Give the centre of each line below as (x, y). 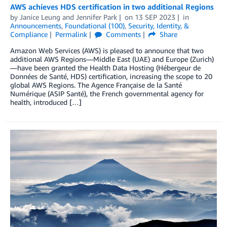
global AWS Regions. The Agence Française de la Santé (96, 85)
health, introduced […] (46, 102)
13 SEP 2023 (155, 17)
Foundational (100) (95, 26)
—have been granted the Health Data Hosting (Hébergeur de (105, 68)
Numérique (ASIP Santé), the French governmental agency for (107, 94)
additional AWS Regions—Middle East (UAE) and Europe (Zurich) (112, 59)
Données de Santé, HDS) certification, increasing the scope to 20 (111, 77)
